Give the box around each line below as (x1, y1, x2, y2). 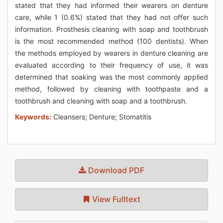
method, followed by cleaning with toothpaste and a (15, 85, 208, 93)
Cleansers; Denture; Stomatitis (51, 112, 151, 121)
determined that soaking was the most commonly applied (15, 73, 208, 81)
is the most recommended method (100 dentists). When (15, 37, 208, 45)
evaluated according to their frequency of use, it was (15, 61, 208, 69)
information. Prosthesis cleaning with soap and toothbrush (15, 25, 208, 33)
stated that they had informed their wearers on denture (15, 1, 208, 9)
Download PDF (86, 165, 144, 175)
